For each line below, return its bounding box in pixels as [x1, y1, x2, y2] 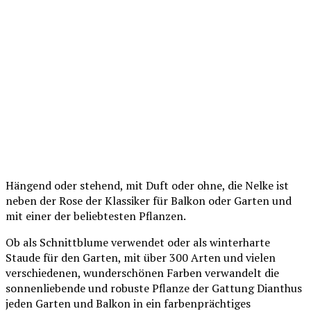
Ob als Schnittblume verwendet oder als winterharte [6, 234, 270, 250]
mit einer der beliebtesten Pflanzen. [6, 208, 186, 224]
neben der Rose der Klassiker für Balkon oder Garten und [6, 192, 292, 208]
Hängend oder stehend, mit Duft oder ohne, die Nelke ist [6, 177, 289, 193]
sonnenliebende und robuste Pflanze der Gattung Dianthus [6, 280, 302, 296]
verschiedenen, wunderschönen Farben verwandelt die [6, 264, 279, 280]
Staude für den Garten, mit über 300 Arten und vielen [6, 249, 276, 265]
